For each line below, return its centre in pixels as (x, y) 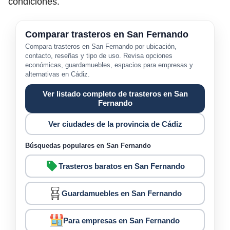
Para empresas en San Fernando (121, 221)
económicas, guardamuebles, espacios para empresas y (109, 65)
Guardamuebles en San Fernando (121, 194)
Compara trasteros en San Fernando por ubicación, (101, 47)
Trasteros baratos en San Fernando (121, 166)
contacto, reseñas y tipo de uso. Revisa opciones (99, 56)
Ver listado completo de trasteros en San (115, 94)
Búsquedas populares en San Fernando (88, 146)
